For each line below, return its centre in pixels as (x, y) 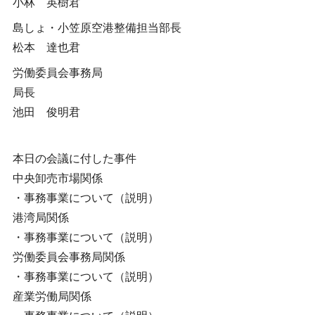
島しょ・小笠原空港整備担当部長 (97, 28)
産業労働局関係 (52, 296)
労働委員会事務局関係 (69, 257)
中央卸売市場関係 (57, 178)
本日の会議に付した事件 (74, 159)
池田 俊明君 (46, 112)
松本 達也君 (46, 47)
